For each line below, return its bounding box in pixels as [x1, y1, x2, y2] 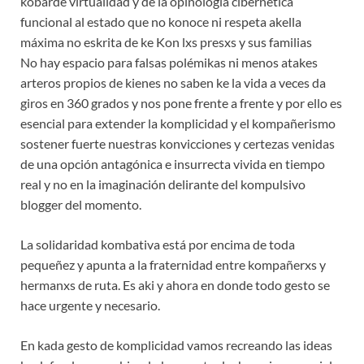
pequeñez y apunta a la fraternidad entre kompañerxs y [20, 257, 326, 273]
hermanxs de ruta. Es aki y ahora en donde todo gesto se [20, 277, 330, 293]
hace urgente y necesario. [20, 297, 160, 314]
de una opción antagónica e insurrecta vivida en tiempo [20, 156, 325, 172]
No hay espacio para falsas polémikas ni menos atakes [20, 54, 318, 71]
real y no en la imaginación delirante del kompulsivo [20, 176, 305, 193]
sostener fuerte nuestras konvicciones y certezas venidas [20, 136, 335, 152]
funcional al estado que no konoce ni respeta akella [20, 14, 301, 30]
